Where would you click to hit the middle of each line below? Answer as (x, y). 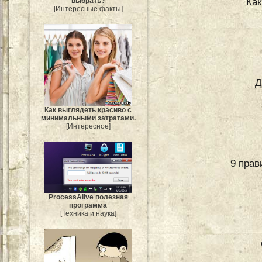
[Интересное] (88, 127)
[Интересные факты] (88, 8)
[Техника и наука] (88, 214)
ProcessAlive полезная (88, 197)
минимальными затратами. (88, 118)
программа (88, 206)
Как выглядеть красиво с (88, 110)
